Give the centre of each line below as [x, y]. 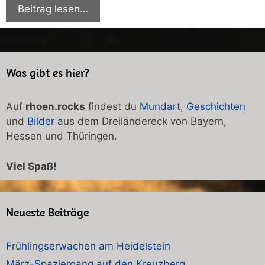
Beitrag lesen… [53, 9]
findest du [112, 107]
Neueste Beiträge [47, 212]
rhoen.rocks [55, 107]
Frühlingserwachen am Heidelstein [88, 246]
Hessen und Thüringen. [62, 136]
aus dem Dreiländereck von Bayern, [140, 122]
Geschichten [216, 107]
